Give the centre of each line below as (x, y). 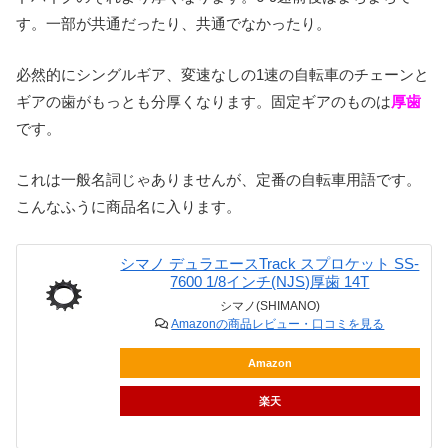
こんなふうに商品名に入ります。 (128, 207)
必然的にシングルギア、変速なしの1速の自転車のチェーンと (222, 75)
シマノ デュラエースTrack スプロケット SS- (270, 264)
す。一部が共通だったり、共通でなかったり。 (173, 24)
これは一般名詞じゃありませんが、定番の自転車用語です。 (218, 180)
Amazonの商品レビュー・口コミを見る (278, 324)
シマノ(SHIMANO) (269, 306)
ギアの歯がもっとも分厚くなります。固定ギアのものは (203, 102)
